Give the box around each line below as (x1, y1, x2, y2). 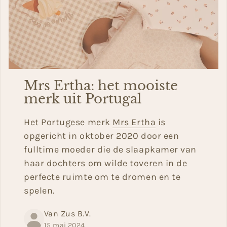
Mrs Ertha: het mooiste (24, 77, 178, 94)
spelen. (24, 184, 55, 196)
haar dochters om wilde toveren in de (24, 157, 187, 169)
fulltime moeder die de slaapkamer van (24, 143, 197, 155)
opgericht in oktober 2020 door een (24, 130, 179, 141)
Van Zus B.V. (44, 208, 91, 218)
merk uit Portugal (24, 90, 141, 107)
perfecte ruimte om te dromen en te (24, 171, 181, 182)
